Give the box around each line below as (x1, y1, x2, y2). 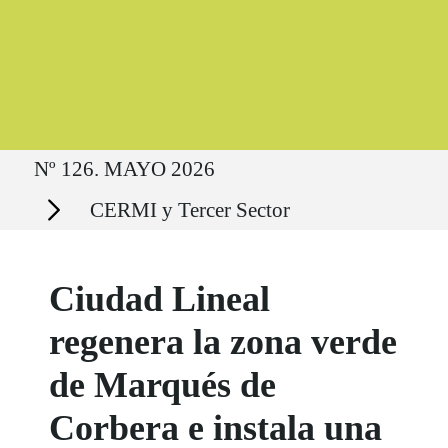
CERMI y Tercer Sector (90, 197, 290, 222)
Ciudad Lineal (49, 278, 271, 319)
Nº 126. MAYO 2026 (34, 156, 215, 181)
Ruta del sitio (23, 141, 98, 157)
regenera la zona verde (49, 321, 398, 362)
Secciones (25, 191, 80, 207)
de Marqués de (49, 364, 277, 405)
